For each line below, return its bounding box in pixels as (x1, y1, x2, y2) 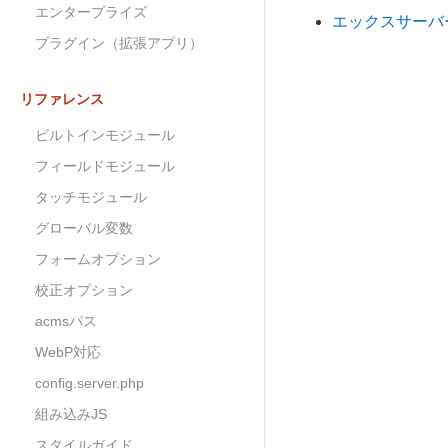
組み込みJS (35, 406, 107, 422)
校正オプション (35, 282, 133, 298)
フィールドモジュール (35, 158, 175, 174)
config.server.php (35, 375, 144, 391)
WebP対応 (35, 344, 101, 360)
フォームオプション (35, 251, 161, 267)
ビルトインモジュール (35, 127, 175, 143)
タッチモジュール (35, 189, 147, 205)
